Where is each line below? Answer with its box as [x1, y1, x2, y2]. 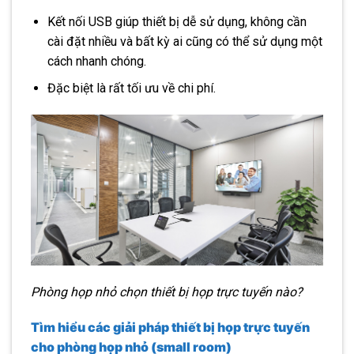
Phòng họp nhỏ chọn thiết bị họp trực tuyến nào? [31, 284, 303, 299]
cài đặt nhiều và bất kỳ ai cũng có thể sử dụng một [47, 33, 322, 49]
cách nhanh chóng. [47, 53, 146, 69]
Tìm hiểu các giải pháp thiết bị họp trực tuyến [31, 319, 310, 336]
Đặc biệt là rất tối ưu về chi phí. [47, 81, 216, 96]
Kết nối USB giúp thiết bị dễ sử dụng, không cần [47, 13, 307, 29]
